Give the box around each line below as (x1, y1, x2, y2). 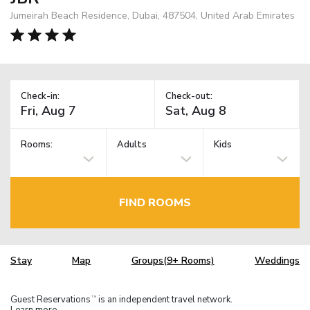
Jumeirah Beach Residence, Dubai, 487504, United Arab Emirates (10, 8, 295, 22)
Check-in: (21, 89, 60, 102)
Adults (117, 138, 147, 152)
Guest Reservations (10, 293, 91, 306)
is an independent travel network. (96, 293, 232, 306)
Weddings (254, 254, 300, 268)
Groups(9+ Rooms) (131, 254, 215, 268)
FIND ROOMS (119, 194, 191, 210)
